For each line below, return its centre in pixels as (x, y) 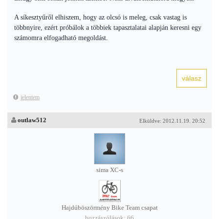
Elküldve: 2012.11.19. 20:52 (172, 121)
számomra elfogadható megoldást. (61, 38)
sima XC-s (109, 170)
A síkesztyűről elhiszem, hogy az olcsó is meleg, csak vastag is (100, 17)
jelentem (30, 97)
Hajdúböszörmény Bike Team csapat (109, 208)
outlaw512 (32, 120)
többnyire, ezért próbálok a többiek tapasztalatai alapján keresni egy (108, 28)
